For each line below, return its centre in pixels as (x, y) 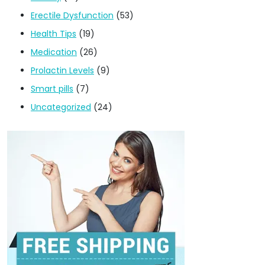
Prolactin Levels (62, 70)
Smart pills (52, 88)
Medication (54, 52)
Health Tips (54, 33)
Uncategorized (61, 107)
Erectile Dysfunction (72, 15)
